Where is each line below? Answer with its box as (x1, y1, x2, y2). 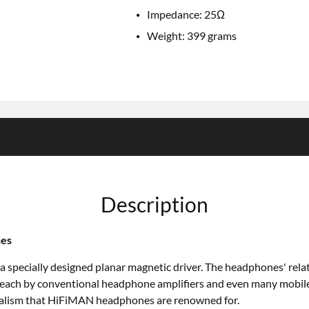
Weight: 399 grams (146, 29, 237, 43)
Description (101, 192, 208, 217)
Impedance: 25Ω (146, 8, 225, 21)
